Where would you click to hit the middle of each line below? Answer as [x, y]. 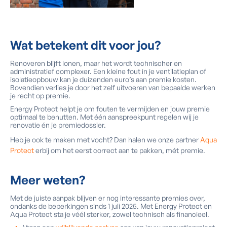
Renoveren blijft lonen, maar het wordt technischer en [96, 63]
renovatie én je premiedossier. [58, 125]
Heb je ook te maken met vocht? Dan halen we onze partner [105, 140]
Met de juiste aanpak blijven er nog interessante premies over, [108, 198]
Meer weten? [48, 180]
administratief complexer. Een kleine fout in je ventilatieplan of [108, 71]
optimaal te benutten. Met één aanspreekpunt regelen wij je [104, 117]
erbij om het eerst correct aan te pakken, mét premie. [120, 150]
